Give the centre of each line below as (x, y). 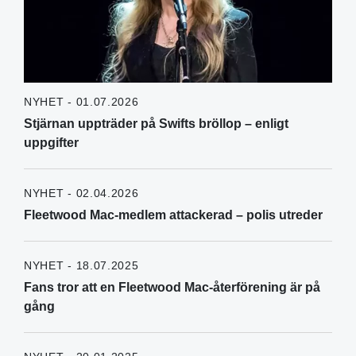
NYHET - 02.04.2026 (81, 193)
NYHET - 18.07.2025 (81, 266)
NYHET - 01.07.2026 (81, 102)
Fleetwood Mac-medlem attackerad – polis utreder (173, 215)
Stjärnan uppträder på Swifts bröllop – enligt (156, 124)
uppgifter (51, 143)
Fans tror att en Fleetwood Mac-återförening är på (172, 288)
